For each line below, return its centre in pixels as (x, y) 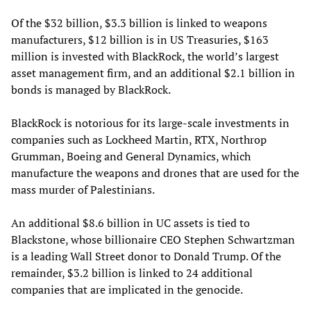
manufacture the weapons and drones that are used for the (155, 173)
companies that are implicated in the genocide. (127, 289)
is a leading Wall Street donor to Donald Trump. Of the (146, 256)
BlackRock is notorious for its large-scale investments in (150, 123)
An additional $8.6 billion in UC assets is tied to (131, 222)
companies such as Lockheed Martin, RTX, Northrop (139, 139)
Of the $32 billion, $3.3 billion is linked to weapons (139, 23)
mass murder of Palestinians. (83, 189)
